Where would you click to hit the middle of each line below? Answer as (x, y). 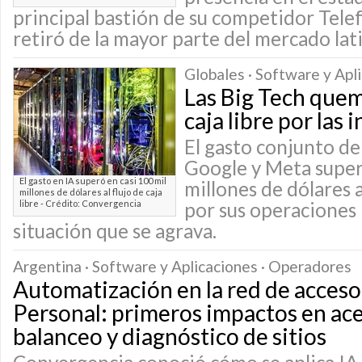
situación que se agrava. (115, 231)
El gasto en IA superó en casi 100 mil (93, 181)
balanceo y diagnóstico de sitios (170, 336)
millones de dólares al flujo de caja (91, 192)
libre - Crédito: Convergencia (80, 203)
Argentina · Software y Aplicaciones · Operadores (182, 266)
